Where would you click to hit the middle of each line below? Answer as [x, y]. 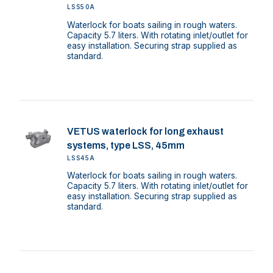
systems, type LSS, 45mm [126, 145]
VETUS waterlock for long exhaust [145, 131]
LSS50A [81, 7]
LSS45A [81, 158]
